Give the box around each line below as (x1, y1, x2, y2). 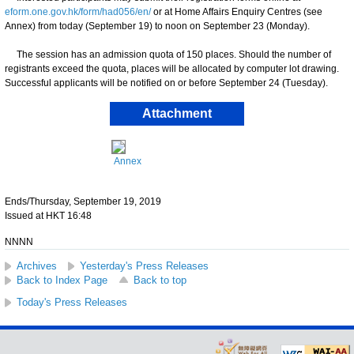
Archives (17, 259, 57, 272)
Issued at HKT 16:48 (5, 209, 92, 221)
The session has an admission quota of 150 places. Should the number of (5, 48, 331, 60)
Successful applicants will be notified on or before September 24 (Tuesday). (5, 77, 328, 88)
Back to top (134, 273, 186, 286)
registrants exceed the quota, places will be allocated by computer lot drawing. (5, 62, 339, 74)
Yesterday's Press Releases (80, 259, 209, 272)
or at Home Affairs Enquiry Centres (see (151, 6, 322, 17)
